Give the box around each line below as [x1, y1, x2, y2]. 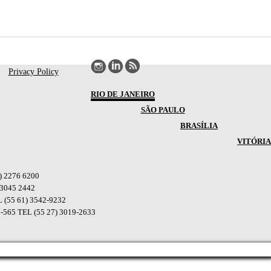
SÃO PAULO [140, 106, 185, 114]
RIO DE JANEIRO [91, 90, 155, 99]
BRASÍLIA [180, 122, 218, 130]
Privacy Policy [8, 67, 59, 76]
